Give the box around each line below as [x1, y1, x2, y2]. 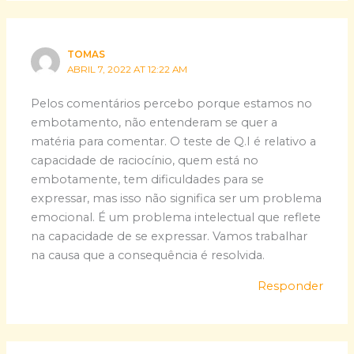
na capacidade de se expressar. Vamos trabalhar [31, 229, 308, 244]
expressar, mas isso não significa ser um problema [31, 191, 322, 206]
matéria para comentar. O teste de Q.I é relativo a [31, 134, 317, 149]
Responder [257, 279, 323, 294]
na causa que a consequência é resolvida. [31, 248, 265, 263]
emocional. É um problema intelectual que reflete [31, 210, 322, 225]
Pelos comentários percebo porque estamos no [31, 96, 313, 111]
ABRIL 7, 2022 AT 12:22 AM [67, 63, 188, 75]
